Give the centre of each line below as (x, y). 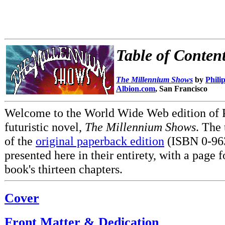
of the (20, 141)
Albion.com (136, 89)
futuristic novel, (45, 127)
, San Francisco (181, 89)
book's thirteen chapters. (64, 169)
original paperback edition (100, 141)
